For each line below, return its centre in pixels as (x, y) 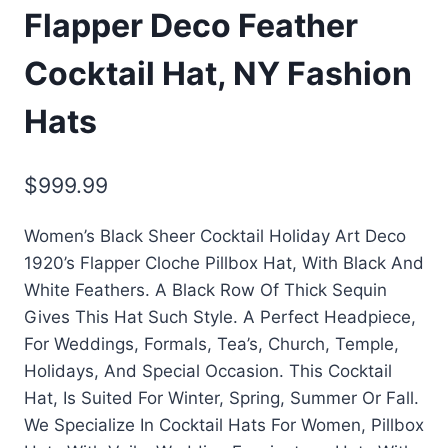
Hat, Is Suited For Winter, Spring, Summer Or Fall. (221, 397)
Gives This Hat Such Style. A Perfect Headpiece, (220, 316)
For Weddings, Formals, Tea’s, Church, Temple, (211, 343)
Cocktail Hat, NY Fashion (218, 74)
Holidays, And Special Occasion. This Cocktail (208, 370)
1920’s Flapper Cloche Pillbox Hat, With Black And (224, 262)
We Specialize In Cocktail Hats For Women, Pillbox (224, 424)
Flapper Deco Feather (191, 26)
